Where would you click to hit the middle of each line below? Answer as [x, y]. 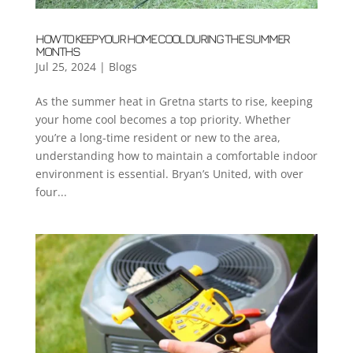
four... [51, 192]
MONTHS [57, 52]
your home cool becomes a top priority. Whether [163, 120]
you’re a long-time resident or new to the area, [158, 138]
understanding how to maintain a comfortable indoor [176, 156]
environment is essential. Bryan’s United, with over [169, 174]
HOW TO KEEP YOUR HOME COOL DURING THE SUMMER [162, 39]
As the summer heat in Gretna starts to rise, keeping [174, 102]
